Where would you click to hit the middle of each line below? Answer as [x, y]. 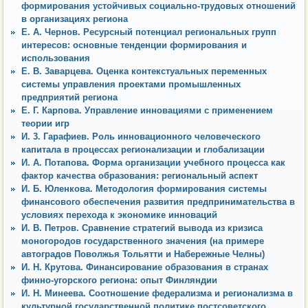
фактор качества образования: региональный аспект [140, 175]
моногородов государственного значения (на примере [143, 241]
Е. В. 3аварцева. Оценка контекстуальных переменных [144, 71]
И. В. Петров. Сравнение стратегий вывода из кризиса [142, 228]
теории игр [45, 123]
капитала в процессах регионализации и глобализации [143, 149]
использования [56, 58]
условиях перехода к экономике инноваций [119, 214]
